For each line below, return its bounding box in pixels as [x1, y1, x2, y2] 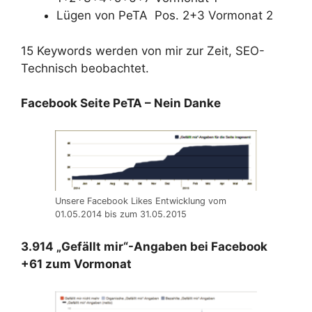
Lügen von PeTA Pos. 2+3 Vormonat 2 [56, 8, 273, 23]
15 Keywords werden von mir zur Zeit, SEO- [21, 43, 265, 58]
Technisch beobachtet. [21, 61, 149, 75]
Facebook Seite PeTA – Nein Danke [21, 96, 221, 111]
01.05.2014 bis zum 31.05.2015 [55, 208, 187, 219]
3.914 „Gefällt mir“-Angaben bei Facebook [21, 240, 267, 254]
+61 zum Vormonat [21, 257, 132, 272]
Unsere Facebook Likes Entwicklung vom [55, 195, 226, 206]
